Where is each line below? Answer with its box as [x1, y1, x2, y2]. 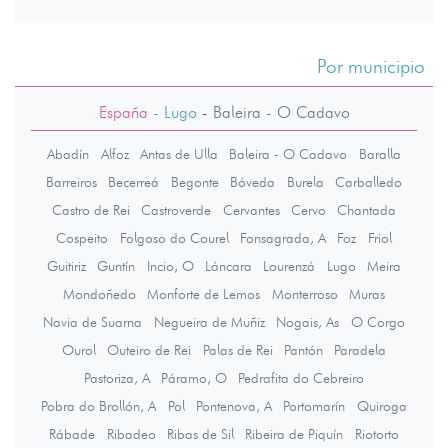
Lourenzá [263, 256, 316, 275]
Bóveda [230, 172, 276, 191]
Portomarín [283, 396, 346, 415]
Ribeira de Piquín [245, 424, 344, 443]
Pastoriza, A [83, 368, 150, 387]
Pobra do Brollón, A [41, 396, 157, 415]
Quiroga [356, 396, 407, 415]
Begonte [170, 172, 219, 191]
